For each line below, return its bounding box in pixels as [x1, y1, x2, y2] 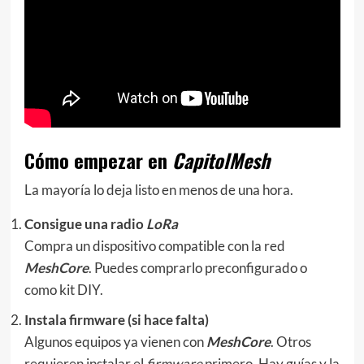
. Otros [270, 333, 311, 351]
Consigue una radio [24, 215, 146, 233]
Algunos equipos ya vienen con [24, 333, 206, 351]
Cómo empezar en [24, 145, 172, 175]
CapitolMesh [171, 145, 270, 175]
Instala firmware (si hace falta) [24, 311, 209, 329]
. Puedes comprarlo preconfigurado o [88, 259, 307, 277]
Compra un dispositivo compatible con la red [24, 237, 285, 255]
